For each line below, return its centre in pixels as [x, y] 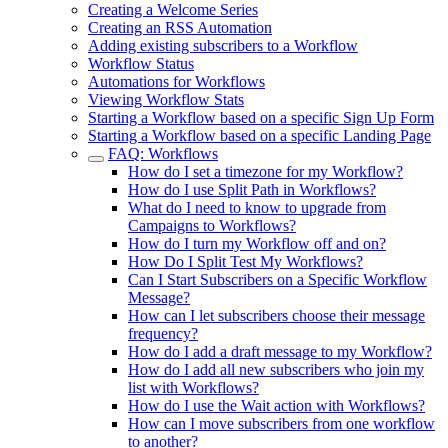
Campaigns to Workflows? [212, 225]
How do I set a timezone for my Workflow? [265, 171]
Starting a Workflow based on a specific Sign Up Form [261, 117]
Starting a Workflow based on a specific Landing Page [259, 135]
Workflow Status [141, 63]
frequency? [163, 333]
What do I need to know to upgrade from [257, 207]
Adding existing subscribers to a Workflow [223, 45]
